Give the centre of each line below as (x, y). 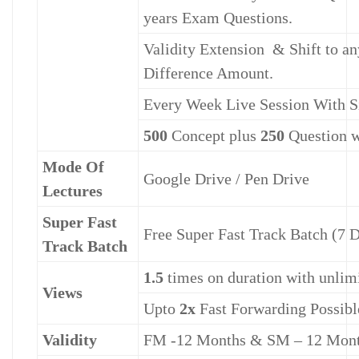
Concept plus (214, 136)
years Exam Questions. (218, 18)
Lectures (73, 191)
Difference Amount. (208, 73)
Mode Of (73, 167)
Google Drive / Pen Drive (226, 179)
